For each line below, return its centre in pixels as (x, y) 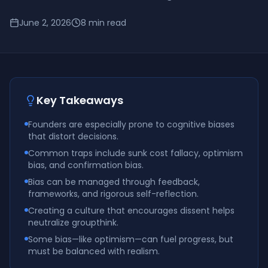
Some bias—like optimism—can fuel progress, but (131, 239)
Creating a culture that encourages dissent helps (131, 211)
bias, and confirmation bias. (86, 165)
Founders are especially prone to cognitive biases (131, 124)
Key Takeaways (80, 100)
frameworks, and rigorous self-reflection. (113, 194)
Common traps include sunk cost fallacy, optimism (135, 153)
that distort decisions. (73, 136)
